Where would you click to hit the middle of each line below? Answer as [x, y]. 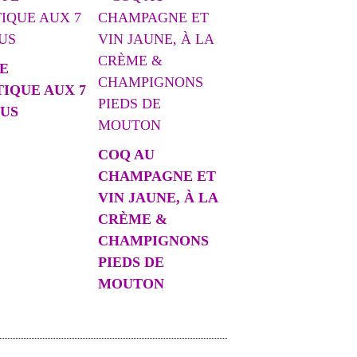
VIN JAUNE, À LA [157, 198]
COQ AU [126, 155]
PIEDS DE [131, 262]
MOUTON [131, 284]
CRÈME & [132, 219]
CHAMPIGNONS [153, 241]
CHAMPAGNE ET [157, 176]
